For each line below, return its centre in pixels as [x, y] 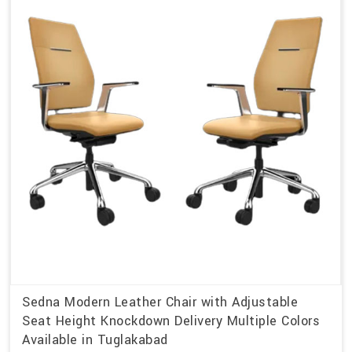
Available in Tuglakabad [95, 340]
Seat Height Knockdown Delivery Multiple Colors [171, 321]
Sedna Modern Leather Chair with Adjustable [160, 302]
